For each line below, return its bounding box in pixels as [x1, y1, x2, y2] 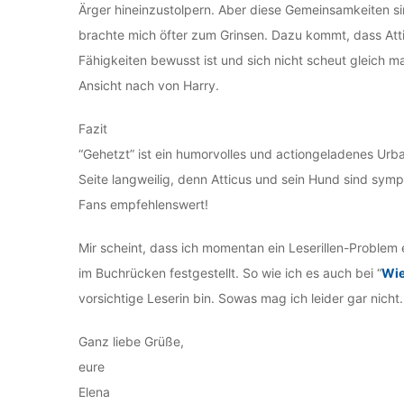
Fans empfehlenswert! [78, 197, 208, 212]
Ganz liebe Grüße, [78, 334, 184, 349]
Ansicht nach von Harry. [78, 78, 219, 93]
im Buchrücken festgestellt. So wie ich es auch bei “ [78, 265, 381, 280]
